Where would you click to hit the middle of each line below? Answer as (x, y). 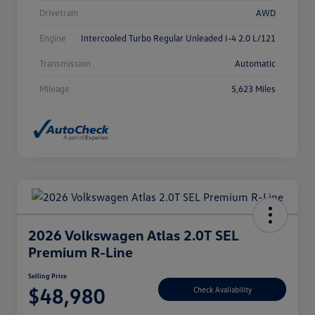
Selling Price (47, 276)
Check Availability (222, 289)
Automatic (255, 63)
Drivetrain (59, 12)
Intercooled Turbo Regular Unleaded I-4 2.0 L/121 (178, 38)
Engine (53, 38)
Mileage (54, 88)
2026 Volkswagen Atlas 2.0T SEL (133, 235)
